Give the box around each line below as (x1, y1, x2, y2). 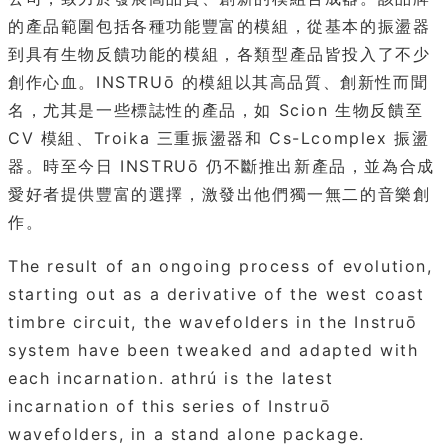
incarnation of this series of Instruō (8, 395, 332, 416)
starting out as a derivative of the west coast (8, 283, 425, 304)
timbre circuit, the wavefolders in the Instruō (8, 311, 418, 332)
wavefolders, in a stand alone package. (8, 423, 365, 444)
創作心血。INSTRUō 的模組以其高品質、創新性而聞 (8, 71, 429, 92)
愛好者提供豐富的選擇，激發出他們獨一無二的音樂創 (8, 183, 431, 204)
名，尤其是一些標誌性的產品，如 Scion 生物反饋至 (8, 99, 424, 120)
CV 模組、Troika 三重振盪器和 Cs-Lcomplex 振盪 (8, 127, 430, 148)
